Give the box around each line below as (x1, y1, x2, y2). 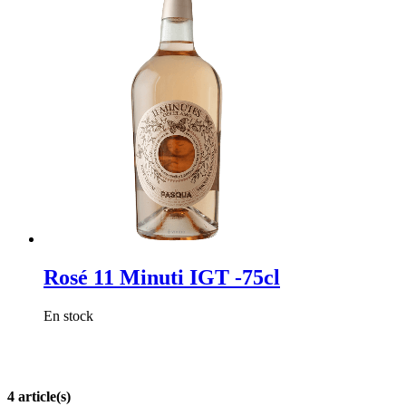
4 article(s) (7, 388, 71, 404)
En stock (43, 307, 93, 324)
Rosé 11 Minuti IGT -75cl (43, 265, 280, 289)
